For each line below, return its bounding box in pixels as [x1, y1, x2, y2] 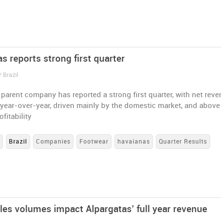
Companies [36, 138, 71, 146]
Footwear [79, 138, 109, 146]
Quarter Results [159, 138, 208, 146]
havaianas [117, 138, 150, 146]
